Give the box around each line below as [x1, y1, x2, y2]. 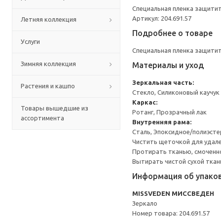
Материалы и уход [132, 61, 204, 70]
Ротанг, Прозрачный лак [132, 109, 207, 115]
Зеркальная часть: [132, 79, 194, 86]
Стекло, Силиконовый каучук [132, 89, 220, 96]
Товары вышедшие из [21, 105, 88, 111]
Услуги [21, 38, 40, 45]
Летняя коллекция [21, 16, 76, 23]
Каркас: [132, 99, 157, 106]
